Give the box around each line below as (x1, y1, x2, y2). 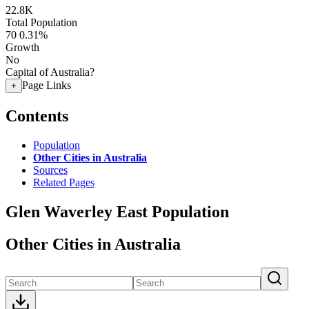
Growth (6, 41, 39, 53)
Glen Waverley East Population (6, 202, 229, 221)
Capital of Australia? (6, 66, 94, 78)
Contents (6, 106, 68, 125)
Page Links (22, 79, 71, 91)
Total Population (6, 17, 77, 28)
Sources (33, 163, 68, 176)
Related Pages (33, 176, 94, 188)
